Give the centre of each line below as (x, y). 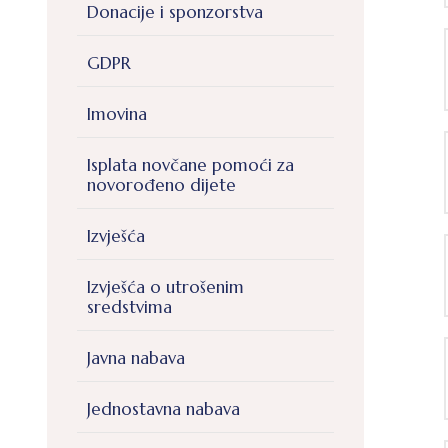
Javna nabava (136, 358)
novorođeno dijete (161, 185)
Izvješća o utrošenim (165, 287)
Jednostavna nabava (163, 409)
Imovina (117, 114)
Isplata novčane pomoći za (190, 165)
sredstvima (129, 307)
